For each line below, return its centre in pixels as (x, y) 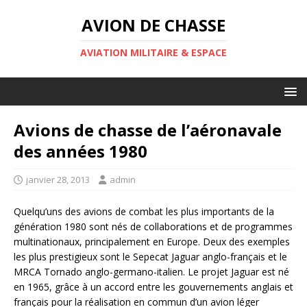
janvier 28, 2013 (58, 180)
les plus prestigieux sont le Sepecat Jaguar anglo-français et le (150, 257)
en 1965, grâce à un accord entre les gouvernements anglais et (153, 287)
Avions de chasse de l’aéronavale (148, 130)
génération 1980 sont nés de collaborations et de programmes (153, 226)
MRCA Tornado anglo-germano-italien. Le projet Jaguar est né (151, 272)
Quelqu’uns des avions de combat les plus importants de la (144, 211)
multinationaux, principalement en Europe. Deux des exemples (152, 242)
